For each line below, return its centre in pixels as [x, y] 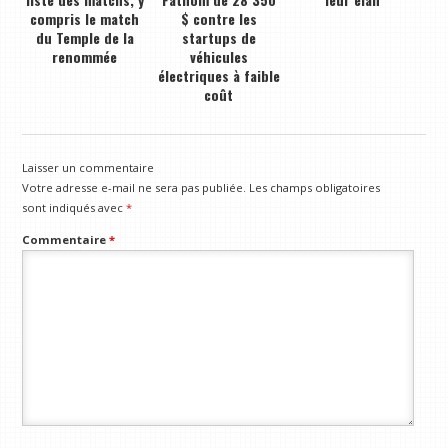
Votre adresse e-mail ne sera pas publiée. [134, 187]
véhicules [218, 56]
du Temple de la [84, 37]
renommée [85, 56]
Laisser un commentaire [88, 167]
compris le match [85, 18]
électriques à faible [218, 75]
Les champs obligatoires [315, 187]
